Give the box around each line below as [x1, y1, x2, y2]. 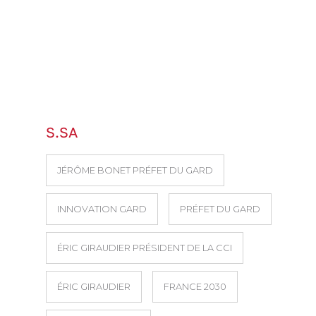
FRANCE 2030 [164, 281, 226, 292]
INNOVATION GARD [57, 203, 147, 214]
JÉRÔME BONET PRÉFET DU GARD [57, 164, 213, 176]
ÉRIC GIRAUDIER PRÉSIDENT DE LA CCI [57, 242, 232, 253]
